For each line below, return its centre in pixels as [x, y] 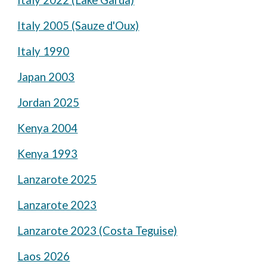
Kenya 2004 [48, 128]
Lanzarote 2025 [57, 179]
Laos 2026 [44, 256]
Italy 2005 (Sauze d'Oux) [78, 26]
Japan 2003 [46, 77]
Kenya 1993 [48, 154]
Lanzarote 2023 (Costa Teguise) [97, 231]
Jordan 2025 [49, 103]
